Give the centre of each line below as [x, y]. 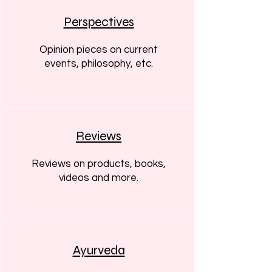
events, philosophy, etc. [98, 64]
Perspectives [99, 22]
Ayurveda [99, 250]
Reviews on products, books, [98, 164]
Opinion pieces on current [98, 50]
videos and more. [98, 178]
